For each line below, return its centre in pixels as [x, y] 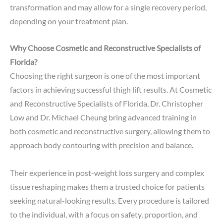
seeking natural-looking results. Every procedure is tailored [110, 200]
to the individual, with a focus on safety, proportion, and [104, 214]
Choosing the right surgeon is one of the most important [105, 75]
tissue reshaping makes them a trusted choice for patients [107, 186]
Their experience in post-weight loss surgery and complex [107, 172]
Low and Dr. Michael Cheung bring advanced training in [103, 117]
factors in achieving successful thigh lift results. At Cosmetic [111, 89]
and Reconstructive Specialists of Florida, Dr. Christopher [107, 103]
